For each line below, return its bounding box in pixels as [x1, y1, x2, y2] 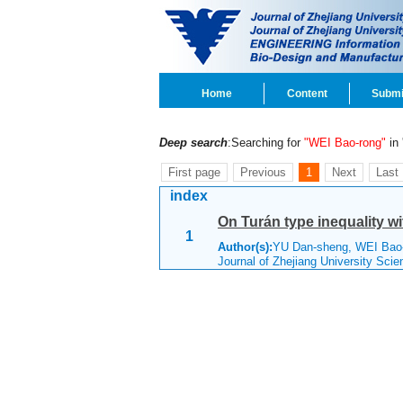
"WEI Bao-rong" [304, 136, 386, 149]
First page [168, 166, 220, 179]
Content [286, 87, 327, 100]
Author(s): [218, 240, 273, 254]
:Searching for [228, 136, 304, 149]
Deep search [159, 136, 228, 149]
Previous [240, 166, 286, 179]
